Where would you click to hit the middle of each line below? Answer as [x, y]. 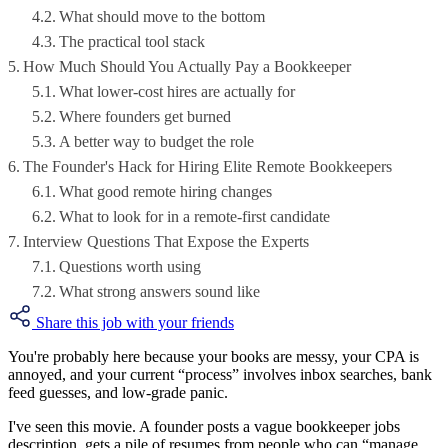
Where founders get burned [145, 117]
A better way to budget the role [157, 142]
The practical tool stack [132, 42]
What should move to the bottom [162, 17]
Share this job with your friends [135, 323]
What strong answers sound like [160, 292]
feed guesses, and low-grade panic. [118, 393]
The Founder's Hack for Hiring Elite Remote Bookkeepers [208, 167]
